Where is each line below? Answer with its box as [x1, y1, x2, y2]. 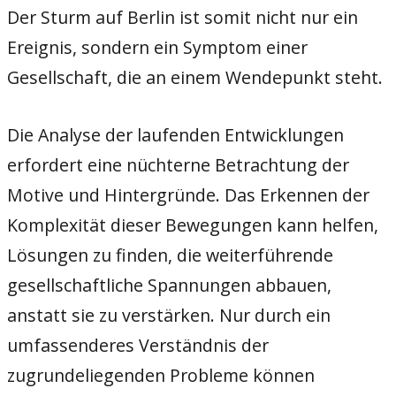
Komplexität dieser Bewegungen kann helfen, [7, 212, 378, 237]
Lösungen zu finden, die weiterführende [7, 242, 333, 267]
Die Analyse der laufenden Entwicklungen [7, 122, 344, 147]
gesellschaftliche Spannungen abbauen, [7, 272, 331, 297]
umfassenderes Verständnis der [7, 332, 269, 357]
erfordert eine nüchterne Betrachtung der [7, 152, 349, 177]
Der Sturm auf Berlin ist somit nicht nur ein [7, 4, 358, 29]
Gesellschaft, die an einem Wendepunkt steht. [7, 65, 383, 89]
